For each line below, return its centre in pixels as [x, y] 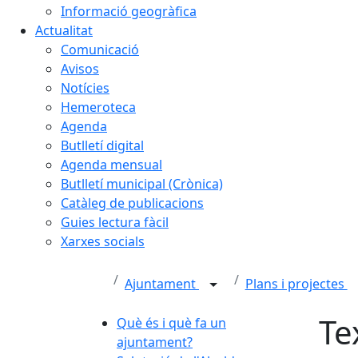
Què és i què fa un [171, 322]
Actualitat [64, 30]
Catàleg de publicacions [132, 203]
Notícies [85, 88]
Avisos [80, 68]
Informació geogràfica [129, 11]
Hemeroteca [98, 107]
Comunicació [100, 49]
